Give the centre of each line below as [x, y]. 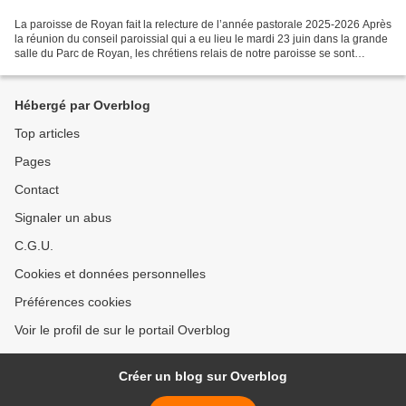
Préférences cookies [73, 302]
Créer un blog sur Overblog [203, 377]
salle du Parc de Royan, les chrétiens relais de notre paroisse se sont [184, 54]
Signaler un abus [63, 218]
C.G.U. [34, 246]
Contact [37, 190]
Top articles [47, 134]
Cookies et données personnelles [110, 274]
